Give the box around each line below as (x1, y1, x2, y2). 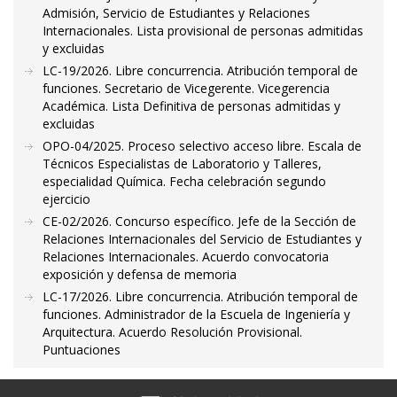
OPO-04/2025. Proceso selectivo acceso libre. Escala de (43, 137, 362, 154)
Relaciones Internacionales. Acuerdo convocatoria (43, 248, 329, 265)
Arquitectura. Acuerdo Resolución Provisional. (43, 323, 302, 340)
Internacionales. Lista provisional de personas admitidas (43, 22, 363, 39)
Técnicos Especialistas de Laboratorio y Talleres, (43, 155, 322, 172)
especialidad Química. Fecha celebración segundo (43, 173, 326, 190)
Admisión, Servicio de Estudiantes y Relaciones (43, 4, 310, 21)
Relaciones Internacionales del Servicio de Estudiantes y (43, 230, 362, 247)
